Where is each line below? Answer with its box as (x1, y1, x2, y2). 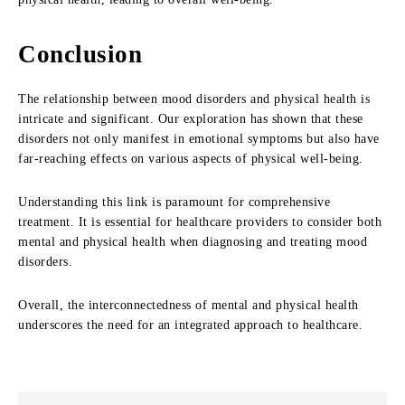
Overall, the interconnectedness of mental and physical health (18, 298, 359, 312)
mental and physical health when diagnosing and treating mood (18, 235, 367, 249)
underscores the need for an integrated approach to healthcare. (18, 318, 363, 332)
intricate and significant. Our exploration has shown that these (18, 112, 363, 126)
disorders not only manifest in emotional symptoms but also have (18, 132, 380, 146)
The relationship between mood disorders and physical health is (18, 92, 370, 106)
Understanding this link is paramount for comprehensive (18, 195, 330, 209)
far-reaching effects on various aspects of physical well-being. (18, 152, 363, 165)
